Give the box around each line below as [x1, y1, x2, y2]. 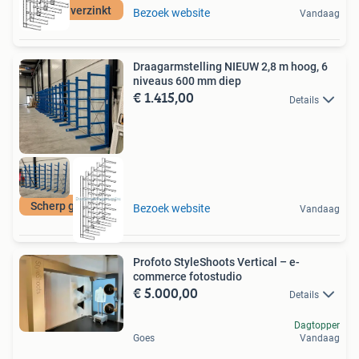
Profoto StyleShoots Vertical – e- [133, 256, 300, 269]
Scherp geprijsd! [30, 200, 113, 213]
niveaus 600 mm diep [133, 75, 241, 88]
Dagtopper [294, 320, 340, 332]
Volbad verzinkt [31, 4, 111, 18]
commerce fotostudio [133, 270, 242, 284]
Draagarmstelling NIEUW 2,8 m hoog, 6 [133, 60, 328, 74]
